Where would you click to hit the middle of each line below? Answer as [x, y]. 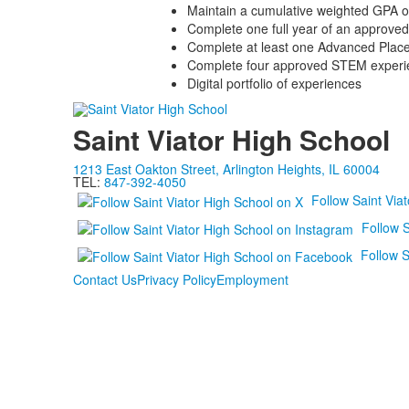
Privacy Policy [176, 280]
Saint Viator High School [231, 140]
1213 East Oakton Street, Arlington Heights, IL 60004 [226, 169]
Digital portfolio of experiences [274, 83]
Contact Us [105, 280]
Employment [252, 280]
